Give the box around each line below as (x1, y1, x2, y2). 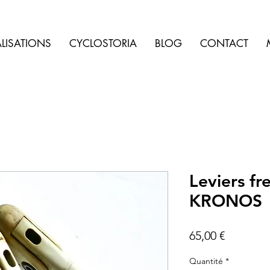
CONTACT (200, 37, 248, 50)
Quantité (189, 256, 223, 267)
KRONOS (189, 190, 262, 212)
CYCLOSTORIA (69, 37, 137, 50)
